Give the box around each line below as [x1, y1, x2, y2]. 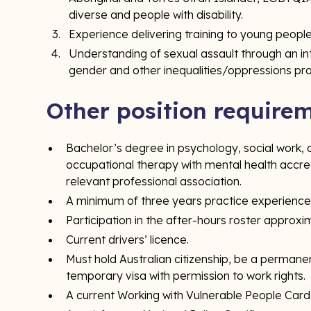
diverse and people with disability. [69, 8, 244, 22]
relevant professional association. [66, 174, 242, 188]
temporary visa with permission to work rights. [66, 269, 306, 283]
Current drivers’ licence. [66, 233, 190, 246]
